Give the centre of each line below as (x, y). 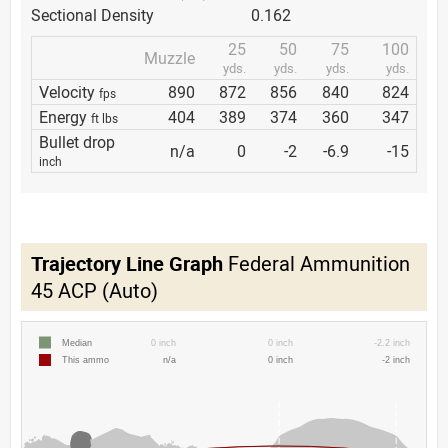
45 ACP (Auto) (94, 290)
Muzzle (169, 58)
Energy (65, 117)
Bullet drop (77, 142)
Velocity (69, 92)
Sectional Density (92, 15)
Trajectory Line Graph (127, 263)
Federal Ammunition (316, 263)
